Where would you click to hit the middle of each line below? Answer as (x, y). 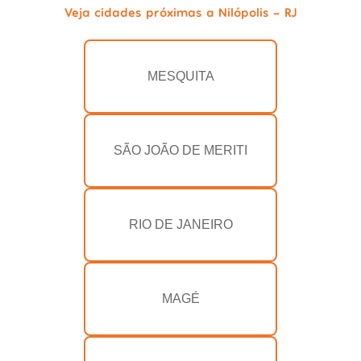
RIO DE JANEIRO (180, 225)
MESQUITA (180, 77)
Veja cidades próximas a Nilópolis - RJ (180, 12)
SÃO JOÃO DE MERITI (180, 151)
